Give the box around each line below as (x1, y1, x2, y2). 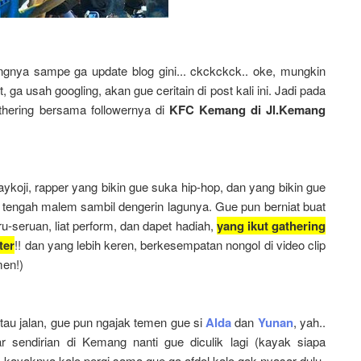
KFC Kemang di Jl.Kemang (168, 101, 326, 118)
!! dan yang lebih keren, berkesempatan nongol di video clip (15, 236, 326, 253)
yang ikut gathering (216, 217, 326, 234)
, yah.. (293, 313, 326, 330)
